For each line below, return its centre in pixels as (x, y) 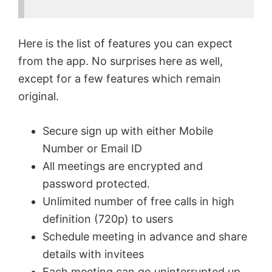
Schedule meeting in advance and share (145, 236)
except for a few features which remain (120, 78)
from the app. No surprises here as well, (121, 61)
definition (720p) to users (108, 219)
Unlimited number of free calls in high (138, 201)
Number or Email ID (92, 148)
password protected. (96, 183)
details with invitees (93, 254)
